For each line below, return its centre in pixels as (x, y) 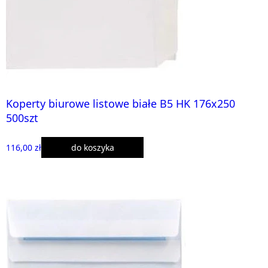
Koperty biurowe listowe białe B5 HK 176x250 (121, 103)
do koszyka (92, 147)
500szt (22, 118)
